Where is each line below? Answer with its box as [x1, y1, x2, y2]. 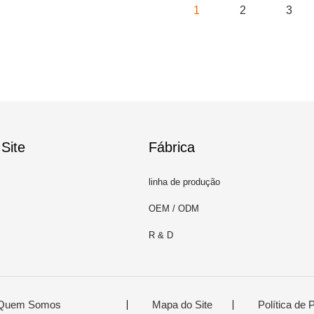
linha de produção [149, 177, 220, 187]
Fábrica [149, 139, 195, 155]
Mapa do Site [152, 298, 212, 310]
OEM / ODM [149, 203, 199, 214]
